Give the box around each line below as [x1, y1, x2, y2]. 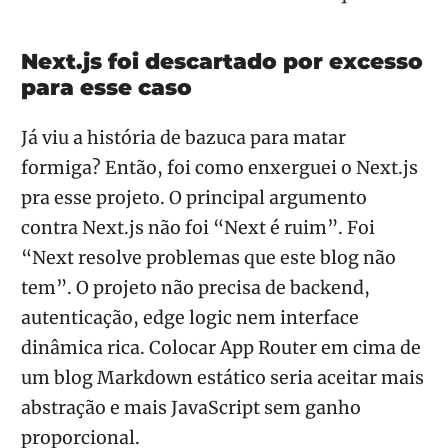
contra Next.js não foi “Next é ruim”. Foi [21, 217, 375, 240]
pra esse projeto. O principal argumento [21, 187, 367, 210]
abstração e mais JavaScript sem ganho [21, 397, 361, 420]
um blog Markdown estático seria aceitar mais [21, 367, 424, 390]
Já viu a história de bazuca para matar [21, 127, 346, 150]
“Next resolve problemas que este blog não [21, 247, 396, 270]
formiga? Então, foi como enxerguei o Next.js [21, 157, 418, 180]
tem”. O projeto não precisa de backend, [21, 277, 370, 300]
